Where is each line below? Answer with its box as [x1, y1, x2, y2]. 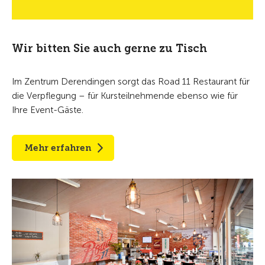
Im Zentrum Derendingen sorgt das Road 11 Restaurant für [12, 76, 250, 88]
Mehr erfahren [24, 143, 91, 154]
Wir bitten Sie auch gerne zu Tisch [12, 42, 207, 56]
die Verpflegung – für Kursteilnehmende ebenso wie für [12, 91, 238, 102]
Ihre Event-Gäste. [12, 105, 83, 116]
